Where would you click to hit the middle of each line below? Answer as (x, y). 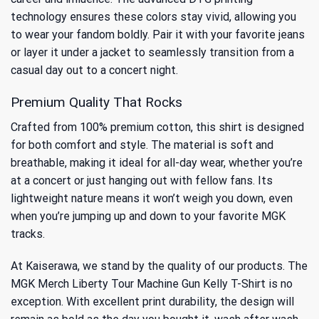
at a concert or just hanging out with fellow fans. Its (142, 180)
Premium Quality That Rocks (96, 102)
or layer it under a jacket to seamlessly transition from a (152, 53)
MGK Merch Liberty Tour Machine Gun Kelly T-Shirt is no (152, 284)
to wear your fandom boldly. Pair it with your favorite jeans (158, 35)
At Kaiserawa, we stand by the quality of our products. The (159, 266)
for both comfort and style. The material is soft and (142, 145)
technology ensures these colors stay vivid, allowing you (153, 17)
